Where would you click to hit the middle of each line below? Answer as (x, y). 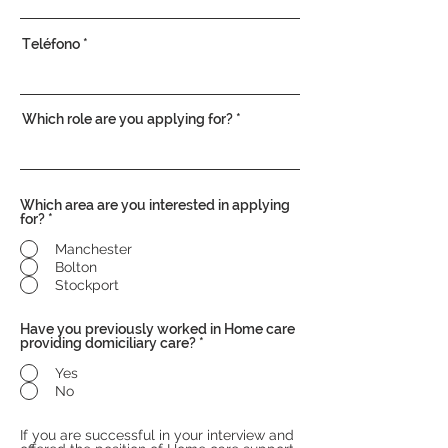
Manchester (93, 249)
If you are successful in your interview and (157, 435)
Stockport (87, 285)
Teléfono (51, 44)
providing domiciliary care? (108, 343)
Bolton (76, 267)
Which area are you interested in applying (155, 205)
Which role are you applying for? (127, 119)
